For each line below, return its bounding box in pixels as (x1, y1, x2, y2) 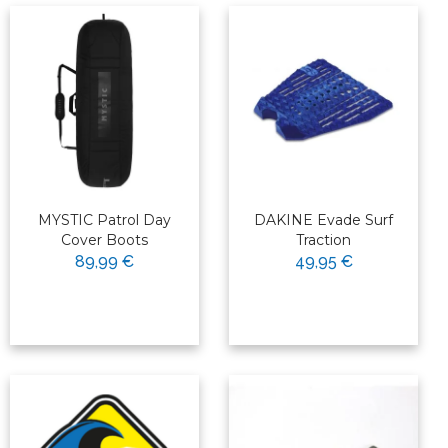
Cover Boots (61, 231, 148, 250)
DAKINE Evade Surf (254, 211, 393, 230)
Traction (296, 231, 351, 250)
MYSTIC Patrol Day (38, 211, 171, 230)
